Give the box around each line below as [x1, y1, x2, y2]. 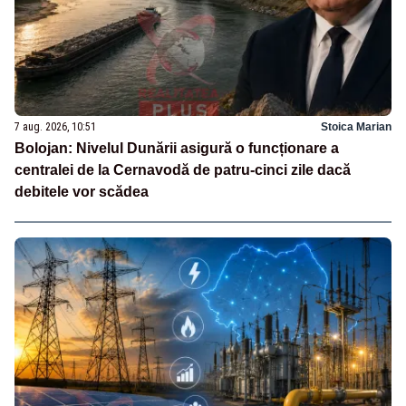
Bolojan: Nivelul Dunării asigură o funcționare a [14, 140, 339, 157]
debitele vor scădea [14, 184, 149, 200]
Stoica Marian [321, 121, 391, 134]
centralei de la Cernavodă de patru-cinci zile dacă [14, 162, 351, 179]
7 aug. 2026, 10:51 [14, 121, 96, 134]
